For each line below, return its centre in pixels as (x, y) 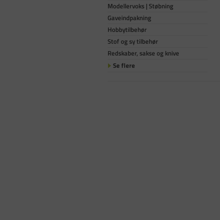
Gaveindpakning (129, 17)
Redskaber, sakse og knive (143, 53)
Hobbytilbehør (127, 29)
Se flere (124, 65)
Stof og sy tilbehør (133, 41)
